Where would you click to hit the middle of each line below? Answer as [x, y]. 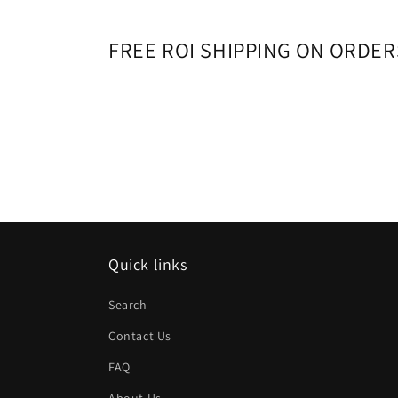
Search [128, 305]
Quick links [148, 264]
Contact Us [140, 336]
